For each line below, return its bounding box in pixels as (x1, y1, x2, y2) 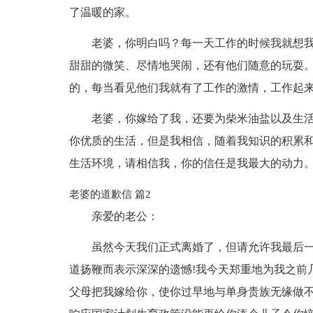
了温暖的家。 (68, 6, 136, 18)
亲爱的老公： (91, 210, 159, 222)
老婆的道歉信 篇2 (68, 189, 151, 200)
